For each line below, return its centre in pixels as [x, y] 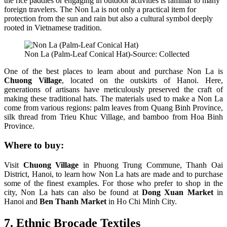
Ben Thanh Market [73, 201]
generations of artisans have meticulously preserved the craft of [113, 89]
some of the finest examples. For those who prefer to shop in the [113, 183]
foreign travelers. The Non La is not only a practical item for [100, 9]
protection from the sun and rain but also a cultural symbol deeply [108, 18]
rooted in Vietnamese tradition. [53, 27]
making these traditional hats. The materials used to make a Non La [113, 98]
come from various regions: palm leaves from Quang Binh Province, [113, 107]
